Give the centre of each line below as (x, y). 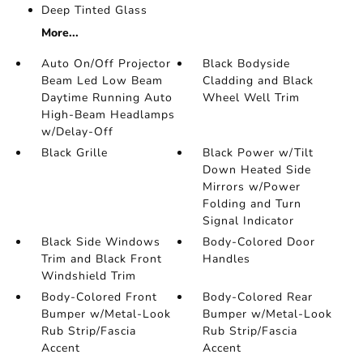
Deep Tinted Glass (94, 10)
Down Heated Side (257, 170)
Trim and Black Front (101, 259)
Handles (227, 259)
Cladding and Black (258, 81)
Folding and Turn (252, 204)
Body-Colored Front (99, 297)
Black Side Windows (100, 242)
